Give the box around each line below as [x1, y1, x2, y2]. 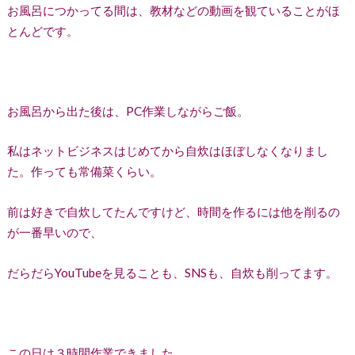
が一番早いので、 [6, 224, 102, 239]
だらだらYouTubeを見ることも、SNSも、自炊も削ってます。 [6, 265, 338, 280]
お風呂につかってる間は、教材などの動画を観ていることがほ [6, 2, 340, 17]
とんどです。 [6, 23, 78, 38]
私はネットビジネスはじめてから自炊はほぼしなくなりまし [6, 143, 328, 158]
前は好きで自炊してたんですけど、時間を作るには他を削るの [6, 204, 340, 219]
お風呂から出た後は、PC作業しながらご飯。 [6, 103, 249, 118]
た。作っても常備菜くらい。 [6, 164, 162, 179]
